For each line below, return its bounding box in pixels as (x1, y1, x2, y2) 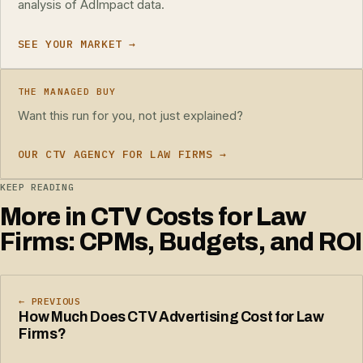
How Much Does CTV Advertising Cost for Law (19, 309, 324, 325)
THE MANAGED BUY (17, 86, 117, 98)
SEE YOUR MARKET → (17, 36, 136, 51)
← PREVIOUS (19, 294, 81, 307)
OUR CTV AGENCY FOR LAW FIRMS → (17, 147, 227, 162)
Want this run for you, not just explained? (17, 108, 243, 123)
